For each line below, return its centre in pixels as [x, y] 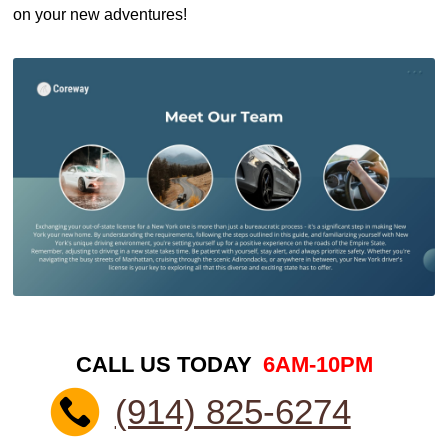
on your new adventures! [100, 15]
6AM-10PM [317, 365]
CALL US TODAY [166, 365]
